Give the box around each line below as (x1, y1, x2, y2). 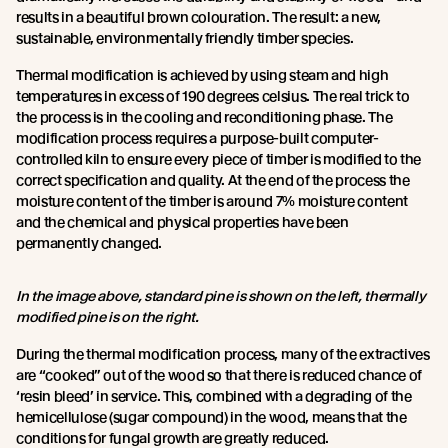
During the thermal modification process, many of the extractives (16, 345, 430, 362)
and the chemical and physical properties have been (16, 213, 349, 230)
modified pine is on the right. (16, 308, 199, 325)
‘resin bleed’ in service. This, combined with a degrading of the (16, 387, 412, 404)
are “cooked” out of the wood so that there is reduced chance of (16, 366, 422, 383)
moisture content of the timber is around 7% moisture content (16, 192, 408, 209)
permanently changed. (16, 234, 162, 251)
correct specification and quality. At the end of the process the (16, 171, 410, 188)
